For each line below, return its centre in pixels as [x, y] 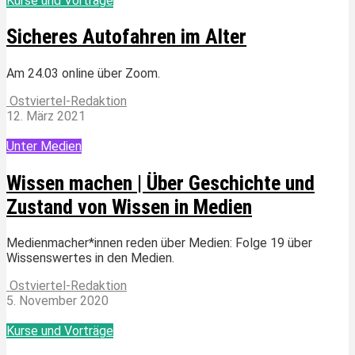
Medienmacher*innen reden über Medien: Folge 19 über [159, 243]
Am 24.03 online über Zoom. [83, 74]
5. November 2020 [57, 301]
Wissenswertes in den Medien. [90, 258]
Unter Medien [44, 147]
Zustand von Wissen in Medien [129, 206]
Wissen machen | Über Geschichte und [160, 183]
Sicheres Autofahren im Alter [126, 37]
